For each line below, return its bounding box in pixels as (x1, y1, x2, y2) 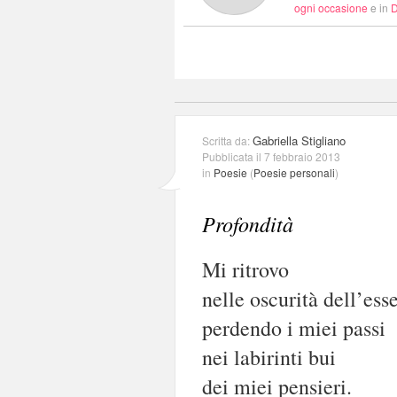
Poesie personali (253, 164, 335, 180)
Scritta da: (202, 132, 253, 148)
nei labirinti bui (202, 342, 336, 371)
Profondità (202, 208, 293, 237)
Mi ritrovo (202, 254, 289, 284)
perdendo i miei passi (202, 313, 385, 342)
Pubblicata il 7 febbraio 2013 (202, 148, 340, 164)
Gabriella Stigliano (253, 131, 346, 149)
